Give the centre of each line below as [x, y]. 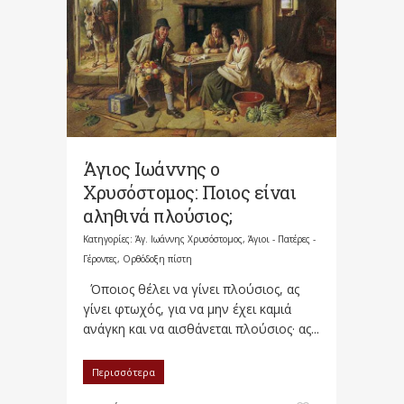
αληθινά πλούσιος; [158, 215]
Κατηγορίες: [109, 239]
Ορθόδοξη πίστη [157, 258]
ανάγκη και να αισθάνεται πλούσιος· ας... [201, 328]
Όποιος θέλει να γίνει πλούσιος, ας [191, 289]
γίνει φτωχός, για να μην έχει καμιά [187, 308]
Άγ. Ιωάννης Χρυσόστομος [189, 239]
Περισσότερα [124, 372]
